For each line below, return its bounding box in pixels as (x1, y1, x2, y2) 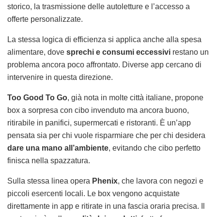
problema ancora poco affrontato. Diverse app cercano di (7, 61, 201, 69)
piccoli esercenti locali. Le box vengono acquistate (7, 189, 180, 198)
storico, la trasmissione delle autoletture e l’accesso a (7, 2, 190, 11)
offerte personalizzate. (7, 15, 83, 24)
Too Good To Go (7, 93, 67, 102)
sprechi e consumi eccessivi (66, 48, 170, 57)
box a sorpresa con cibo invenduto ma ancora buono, (7, 106, 189, 115)
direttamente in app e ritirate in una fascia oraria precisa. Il (7, 202, 205, 211)
